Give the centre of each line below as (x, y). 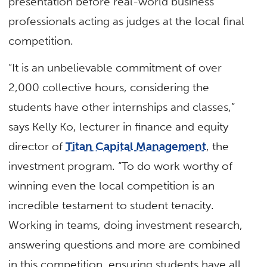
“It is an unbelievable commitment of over (115, 68)
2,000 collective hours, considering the (109, 88)
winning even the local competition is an (112, 186)
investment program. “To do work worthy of (121, 166)
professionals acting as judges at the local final (127, 21)
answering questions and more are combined (125, 245)
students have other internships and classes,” (122, 107)
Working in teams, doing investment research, (126, 225)
